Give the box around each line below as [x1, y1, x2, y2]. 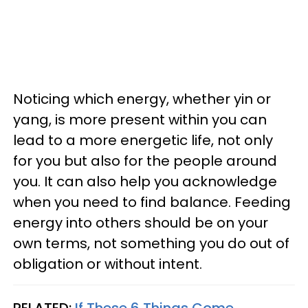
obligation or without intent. [13, 254, 202, 274]
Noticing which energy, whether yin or [13, 89, 271, 109]
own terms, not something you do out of [13, 234, 289, 253]
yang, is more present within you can [13, 110, 267, 129]
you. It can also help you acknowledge [13, 172, 277, 191]
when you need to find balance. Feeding [13, 192, 291, 212]
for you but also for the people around [13, 151, 277, 170]
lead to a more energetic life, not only [13, 131, 273, 150]
